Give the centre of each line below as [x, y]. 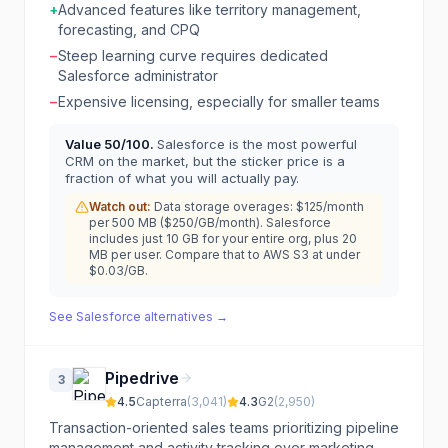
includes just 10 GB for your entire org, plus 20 [223, 238]
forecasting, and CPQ [129, 29]
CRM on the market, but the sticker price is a [205, 161]
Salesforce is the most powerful [257, 144]
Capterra [161, 401]
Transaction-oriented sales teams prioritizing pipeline [224, 427]
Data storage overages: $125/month [259, 206]
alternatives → [184, 316]
